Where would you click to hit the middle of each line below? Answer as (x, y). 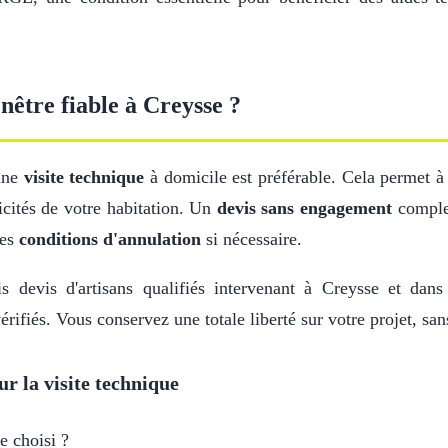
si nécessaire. (251, 239)
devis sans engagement (304, 208)
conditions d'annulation (110, 239)
